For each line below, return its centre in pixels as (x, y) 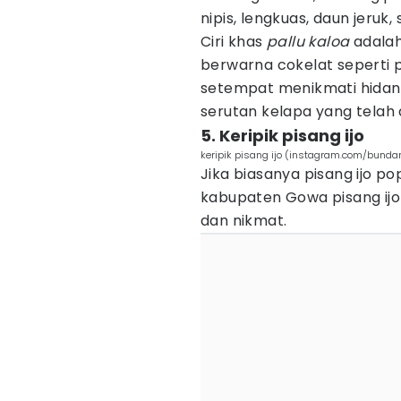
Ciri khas (234, 42)
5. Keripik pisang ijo (282, 136)
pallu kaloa (308, 42)
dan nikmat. (244, 221)
